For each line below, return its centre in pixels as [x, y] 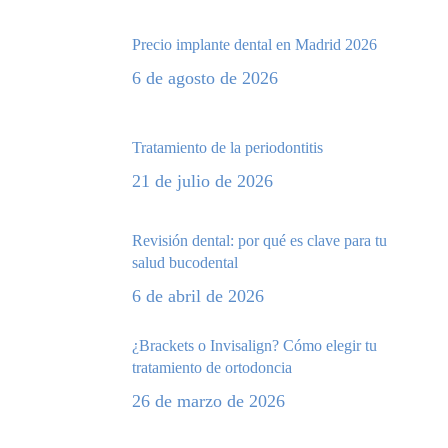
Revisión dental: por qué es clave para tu [259, 241]
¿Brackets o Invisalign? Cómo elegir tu [254, 346]
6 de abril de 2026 [197, 296]
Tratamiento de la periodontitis [227, 148]
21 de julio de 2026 [202, 181]
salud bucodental [184, 263]
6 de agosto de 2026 [204, 78]
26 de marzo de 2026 [208, 401]
